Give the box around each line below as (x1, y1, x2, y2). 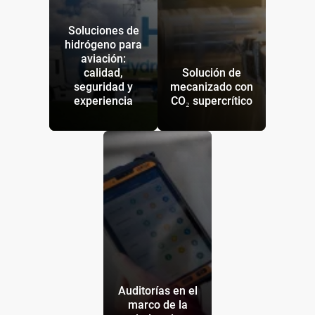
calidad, (84, 66, 123, 80)
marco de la (127, 298, 188, 312)
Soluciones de (67, 24, 139, 38)
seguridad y (74, 80, 133, 94)
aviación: (81, 52, 126, 66)
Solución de (182, 66, 241, 80)
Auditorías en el (117, 284, 198, 298)
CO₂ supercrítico (171, 94, 252, 108)
